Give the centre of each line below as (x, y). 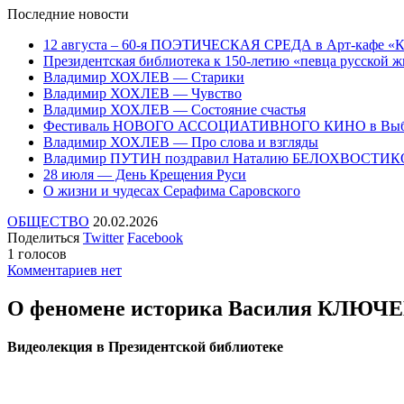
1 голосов (37, 253)
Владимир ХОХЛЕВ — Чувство (142, 93)
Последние (41, 14)
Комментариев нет (64, 270)
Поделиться (43, 237)
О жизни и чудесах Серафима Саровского (172, 190)
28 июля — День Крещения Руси (145, 174)
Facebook (155, 237)
